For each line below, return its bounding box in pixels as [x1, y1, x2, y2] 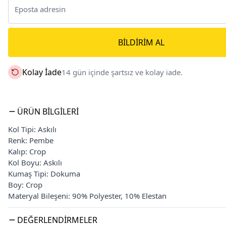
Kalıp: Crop [8, 146, 46, 156]
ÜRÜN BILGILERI [17, 106, 79, 117]
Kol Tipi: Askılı [8, 124, 56, 134]
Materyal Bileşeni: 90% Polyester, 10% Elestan [8, 191, 166, 201]
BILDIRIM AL [118, 37, 164, 48]
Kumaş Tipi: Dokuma [8, 168, 80, 179]
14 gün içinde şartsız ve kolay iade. [62, 67, 183, 77]
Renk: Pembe [8, 135, 53, 145]
